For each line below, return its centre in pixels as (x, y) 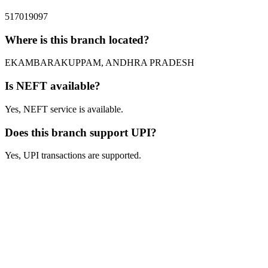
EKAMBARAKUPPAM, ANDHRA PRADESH (100, 63)
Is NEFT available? (53, 86)
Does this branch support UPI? (81, 132)
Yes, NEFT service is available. (64, 109)
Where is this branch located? (77, 39)
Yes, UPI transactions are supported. (73, 156)
